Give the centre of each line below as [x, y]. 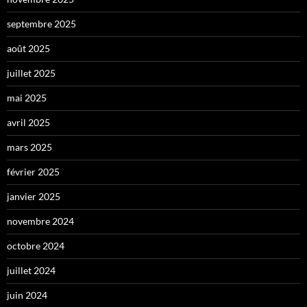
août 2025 [28, 49]
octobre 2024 [36, 246]
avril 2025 [28, 123]
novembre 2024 [40, 221]
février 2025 [33, 172]
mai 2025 [27, 98]
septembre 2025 [41, 24]
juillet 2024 [31, 271]
